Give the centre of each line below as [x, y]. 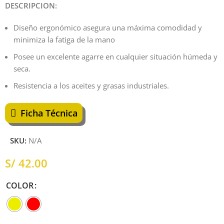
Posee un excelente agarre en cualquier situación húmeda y [116, 56]
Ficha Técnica [49, 113]
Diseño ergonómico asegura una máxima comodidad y [108, 27]
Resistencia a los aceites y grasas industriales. [91, 85]
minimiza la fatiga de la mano [64, 39]
